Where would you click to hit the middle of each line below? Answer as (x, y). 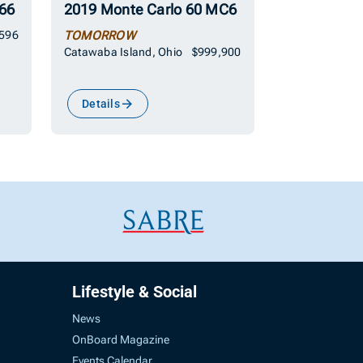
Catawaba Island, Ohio (123, 52)
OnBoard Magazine (121, 339)
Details (101, 104)
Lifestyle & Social (135, 291)
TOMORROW (99, 36)
